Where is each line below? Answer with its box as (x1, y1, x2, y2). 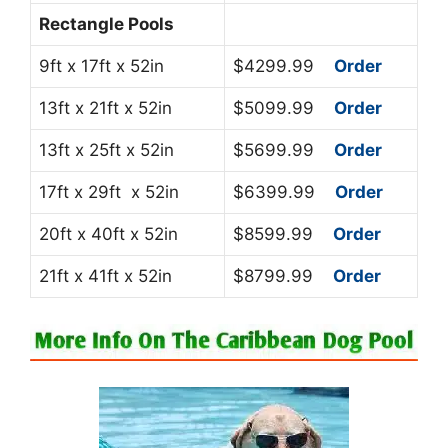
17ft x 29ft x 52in (39, 182, 179, 203)
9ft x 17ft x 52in (39, 56, 164, 77)
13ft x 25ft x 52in (39, 140, 174, 161)
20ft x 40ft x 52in (39, 224, 178, 245)
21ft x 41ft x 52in (39, 266, 172, 287)
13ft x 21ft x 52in (39, 98, 172, 119)
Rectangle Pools (39, 14, 174, 35)
